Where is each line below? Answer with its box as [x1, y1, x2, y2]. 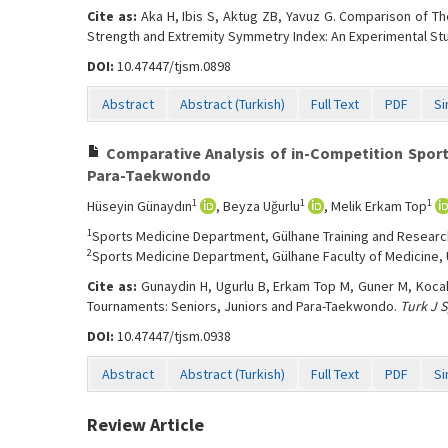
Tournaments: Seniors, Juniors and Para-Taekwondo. [87, 297, 400, 315]
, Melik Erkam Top [324, 197, 427, 215]
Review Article [87, 413, 204, 436]
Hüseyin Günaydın [87, 197, 192, 215]
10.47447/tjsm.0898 [114, 57, 231, 75]
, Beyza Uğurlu [216, 197, 300, 215]
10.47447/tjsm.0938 [114, 327, 231, 345]
